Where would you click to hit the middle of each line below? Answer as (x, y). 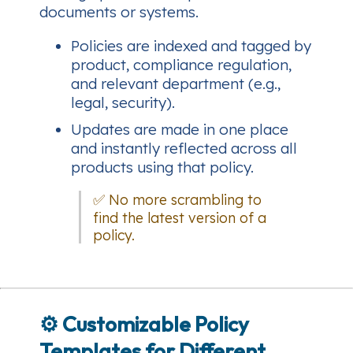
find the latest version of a (180, 217)
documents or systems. (119, 12)
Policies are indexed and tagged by (191, 46)
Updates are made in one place (180, 130)
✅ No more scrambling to (177, 199)
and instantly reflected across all (184, 149)
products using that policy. (162, 167)
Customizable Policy (156, 323)
